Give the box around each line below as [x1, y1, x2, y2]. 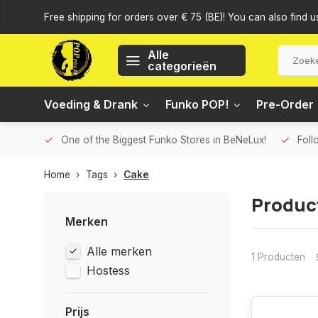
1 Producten [251, 251, 305, 263]
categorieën [148, 59, 216, 73]
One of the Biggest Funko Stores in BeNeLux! [61, 134, 266, 146]
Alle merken [87, 244, 152, 258]
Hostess [87, 263, 130, 278]
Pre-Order [256, 97, 314, 111]
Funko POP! [165, 97, 229, 111]
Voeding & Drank [44, 97, 138, 111]
